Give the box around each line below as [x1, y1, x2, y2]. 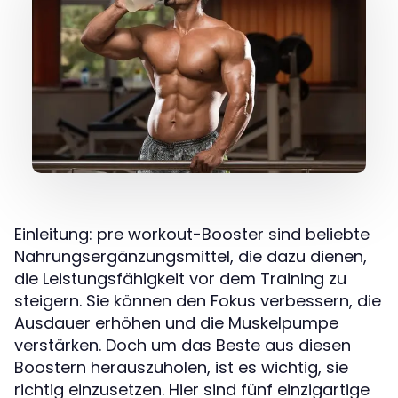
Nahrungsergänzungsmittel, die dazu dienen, [14, 244, 367, 267]
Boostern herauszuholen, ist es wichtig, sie [14, 355, 348, 378]
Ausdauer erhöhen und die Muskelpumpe [14, 311, 338, 334]
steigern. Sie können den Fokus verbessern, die [14, 289, 381, 312]
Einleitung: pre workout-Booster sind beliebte [14, 222, 370, 245]
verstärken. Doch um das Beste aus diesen [14, 333, 351, 356]
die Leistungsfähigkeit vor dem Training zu [14, 267, 346, 290]
